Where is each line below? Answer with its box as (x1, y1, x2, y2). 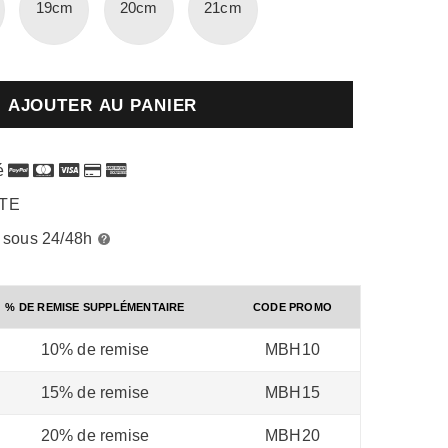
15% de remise (40, 384, 150, 402)
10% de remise (40, 341, 150, 359)
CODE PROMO (253, 301, 332, 314)
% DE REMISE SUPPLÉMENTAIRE (5, 301, 185, 314)
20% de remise (40, 427, 150, 445)
